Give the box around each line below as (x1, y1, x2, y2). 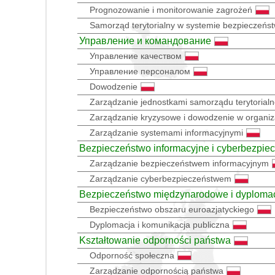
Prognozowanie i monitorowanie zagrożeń (90, 4, 252, 15)
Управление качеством (90, 50, 182, 61)
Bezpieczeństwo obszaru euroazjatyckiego (90, 204, 254, 214)
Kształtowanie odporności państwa (79, 234, 231, 246)
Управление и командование (79, 35, 211, 46)
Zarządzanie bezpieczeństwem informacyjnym (90, 158, 269, 168)
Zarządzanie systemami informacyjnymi (90, 127, 243, 137)
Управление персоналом (90, 66, 190, 76)
